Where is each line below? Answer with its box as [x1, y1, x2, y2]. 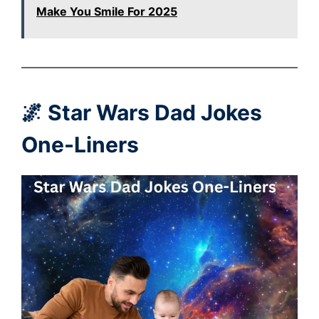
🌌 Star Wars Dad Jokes [21, 100, 262, 126]
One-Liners [21, 132, 139, 158]
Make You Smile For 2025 [36, 4, 177, 19]
